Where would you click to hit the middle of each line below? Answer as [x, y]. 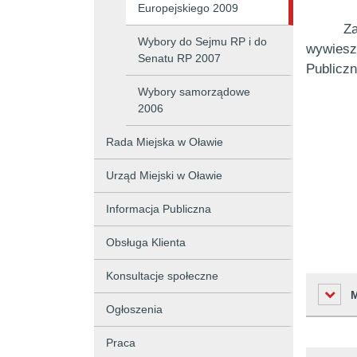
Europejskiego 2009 [188, 8]
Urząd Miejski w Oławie [164, 175]
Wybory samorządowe [194, 92]
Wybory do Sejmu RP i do [202, 41]
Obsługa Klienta [146, 242]
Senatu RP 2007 [179, 58]
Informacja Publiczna [159, 209]
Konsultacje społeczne [162, 276]
